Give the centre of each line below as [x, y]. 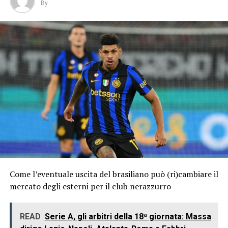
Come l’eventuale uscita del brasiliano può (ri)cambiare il [114, 174]
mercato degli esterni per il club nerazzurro [90, 186]
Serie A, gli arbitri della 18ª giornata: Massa [128, 216]
